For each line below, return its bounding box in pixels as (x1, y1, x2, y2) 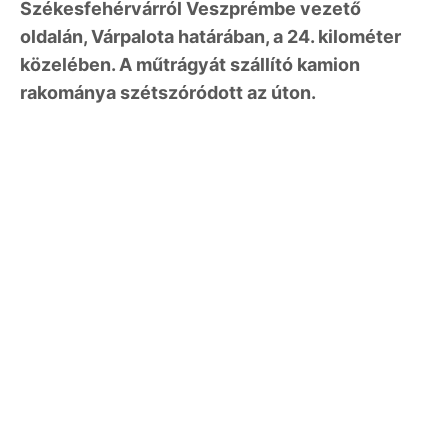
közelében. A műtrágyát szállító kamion (20, 53, 360, 75)
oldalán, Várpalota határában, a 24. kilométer (20, 25, 401, 47)
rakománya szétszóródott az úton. (20, 81, 320, 103)
